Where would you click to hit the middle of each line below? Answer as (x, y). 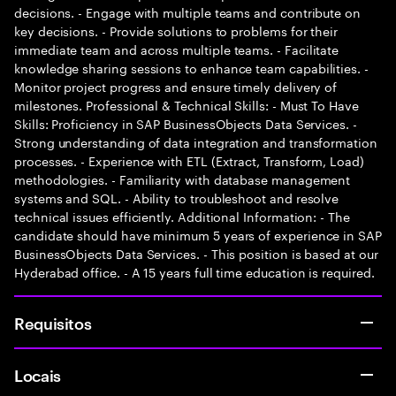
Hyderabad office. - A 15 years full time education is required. (194, 271)
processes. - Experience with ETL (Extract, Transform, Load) (189, 160)
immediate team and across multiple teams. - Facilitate (177, 49)
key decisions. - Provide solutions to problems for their (176, 30)
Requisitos (53, 322)
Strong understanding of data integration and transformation (196, 141)
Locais (38, 374)
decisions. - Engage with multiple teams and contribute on (188, 11)
